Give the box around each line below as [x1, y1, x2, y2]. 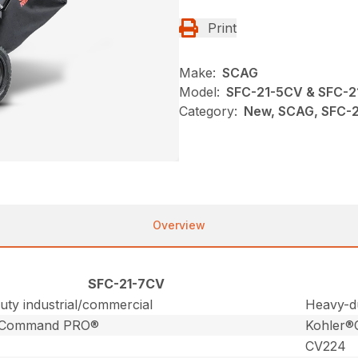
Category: [179, 103, 237, 120]
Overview [153, 217, 205, 232]
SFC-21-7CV [88, 275, 165, 292]
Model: [179, 84, 220, 101]
